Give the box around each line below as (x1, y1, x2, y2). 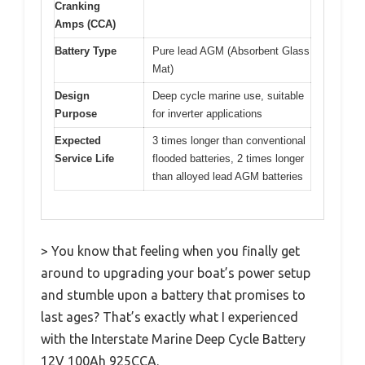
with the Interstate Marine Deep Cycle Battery (41, 331, 306, 346)
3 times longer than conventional (152, 134, 306, 147)
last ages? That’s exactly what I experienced (41, 309, 298, 324)
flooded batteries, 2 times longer (152, 152, 304, 165)
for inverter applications (152, 108, 262, 121)
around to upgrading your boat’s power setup (41, 265, 310, 280)
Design (55, 90, 90, 103)
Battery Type (55, 45, 117, 58)
